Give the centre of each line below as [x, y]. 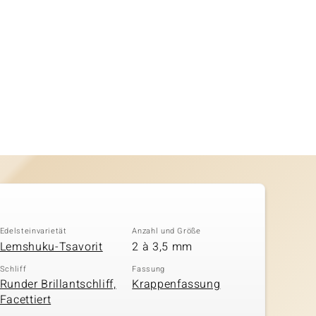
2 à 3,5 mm [162, 247]
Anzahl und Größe [166, 231]
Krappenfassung [176, 284]
